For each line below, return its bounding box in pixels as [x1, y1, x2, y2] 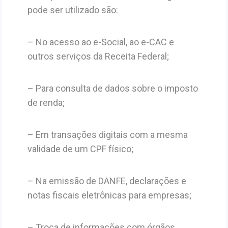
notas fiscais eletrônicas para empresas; [27, 189, 191, 201]
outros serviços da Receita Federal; [27, 50, 169, 62]
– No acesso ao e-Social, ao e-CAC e [27, 36, 174, 47]
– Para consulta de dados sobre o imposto [27, 82, 198, 94]
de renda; [27, 97, 65, 108]
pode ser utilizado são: [27, 4, 118, 15]
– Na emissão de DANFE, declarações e [27, 175, 186, 186]
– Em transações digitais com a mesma [27, 129, 188, 140]
